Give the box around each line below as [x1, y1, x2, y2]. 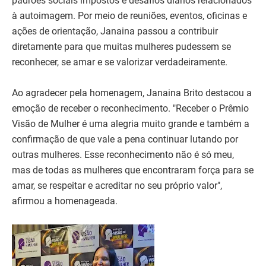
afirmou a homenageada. [12, 195, 118, 207]
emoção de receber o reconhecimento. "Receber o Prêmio [12, 103, 249, 115]
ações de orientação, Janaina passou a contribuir [12, 26, 218, 37]
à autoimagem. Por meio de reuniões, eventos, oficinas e [12, 10, 247, 22]
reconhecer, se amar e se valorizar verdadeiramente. [12, 56, 227, 68]
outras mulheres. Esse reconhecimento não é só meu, [12, 149, 234, 161]
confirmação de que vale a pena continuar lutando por [12, 134, 238, 145]
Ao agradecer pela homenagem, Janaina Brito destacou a [12, 87, 252, 99]
